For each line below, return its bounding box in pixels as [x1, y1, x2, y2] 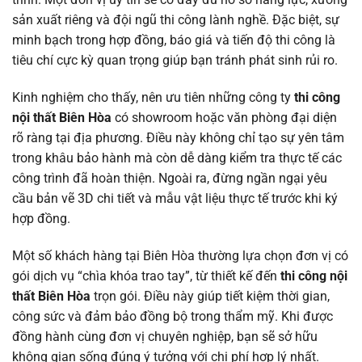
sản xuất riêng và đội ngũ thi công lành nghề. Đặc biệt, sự [12, 12, 339, 28]
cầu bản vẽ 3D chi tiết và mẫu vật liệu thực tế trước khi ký [12, 190, 338, 206]
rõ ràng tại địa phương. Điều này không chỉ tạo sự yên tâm [12, 129, 344, 145]
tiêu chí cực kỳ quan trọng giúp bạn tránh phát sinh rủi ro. [12, 53, 338, 69]
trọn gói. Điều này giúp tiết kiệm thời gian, [94, 288, 330, 304]
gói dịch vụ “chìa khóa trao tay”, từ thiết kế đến [12, 267, 280, 284]
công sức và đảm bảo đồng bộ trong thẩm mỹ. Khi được [12, 308, 333, 324]
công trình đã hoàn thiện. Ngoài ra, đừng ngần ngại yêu [12, 170, 327, 186]
